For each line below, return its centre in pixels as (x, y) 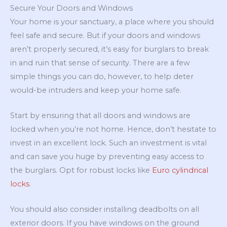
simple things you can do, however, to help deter (102, 76)
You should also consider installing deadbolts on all (105, 210)
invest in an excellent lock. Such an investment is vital (108, 143)
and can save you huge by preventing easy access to (107, 157)
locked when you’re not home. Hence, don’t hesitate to (113, 129)
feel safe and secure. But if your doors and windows (105, 35)
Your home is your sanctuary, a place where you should (112, 22)
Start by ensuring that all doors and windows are (100, 116)
